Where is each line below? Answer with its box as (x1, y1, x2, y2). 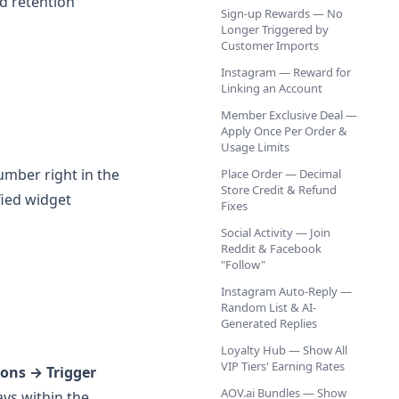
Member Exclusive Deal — (221, 107, 357, 123)
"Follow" (221, 256, 265, 273)
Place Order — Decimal (221, 166, 341, 182)
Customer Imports (221, 37, 319, 53)
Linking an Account (221, 80, 322, 96)
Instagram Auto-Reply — (221, 283, 352, 299)
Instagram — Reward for (221, 64, 351, 80)
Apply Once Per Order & (221, 123, 347, 139)
